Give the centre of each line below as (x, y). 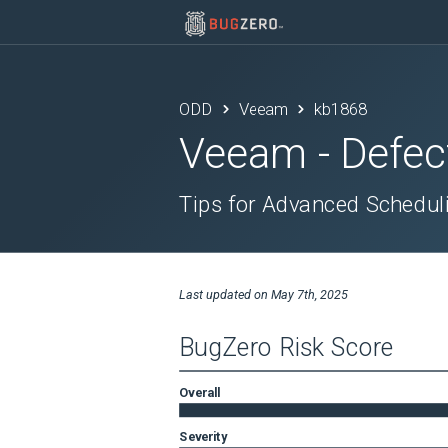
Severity (203, 436)
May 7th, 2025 (309, 294)
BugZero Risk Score (287, 348)
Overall (200, 392)
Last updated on (225, 294)
